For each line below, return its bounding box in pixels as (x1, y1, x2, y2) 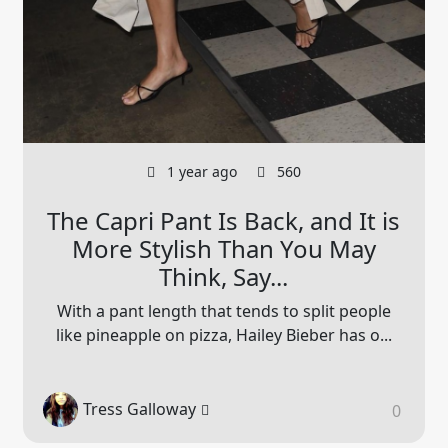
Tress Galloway (83, 398, 197, 421)
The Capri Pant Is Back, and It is (47, 203, 401, 237)
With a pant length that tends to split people (56, 299, 391, 322)
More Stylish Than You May (71, 231, 376, 265)
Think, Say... (159, 259, 289, 293)
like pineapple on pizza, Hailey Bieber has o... (55, 323, 392, 346)
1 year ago (162, 161, 237, 181)
